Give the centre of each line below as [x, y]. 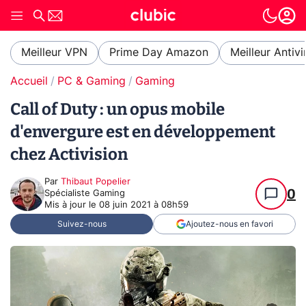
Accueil [29, 81]
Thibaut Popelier [96, 182]
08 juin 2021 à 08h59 [144, 205]
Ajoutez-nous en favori [229, 224]
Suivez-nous [82, 224]
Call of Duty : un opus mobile [117, 109]
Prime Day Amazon [159, 53]
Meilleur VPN [54, 53]
